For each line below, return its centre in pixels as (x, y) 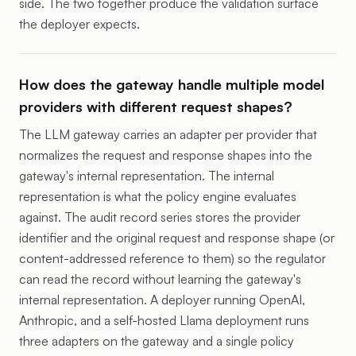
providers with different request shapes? (156, 106)
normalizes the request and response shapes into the (166, 155)
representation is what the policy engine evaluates (158, 196)
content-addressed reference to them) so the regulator (172, 258)
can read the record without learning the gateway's (160, 279)
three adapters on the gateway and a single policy (157, 341)
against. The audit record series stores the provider (160, 217)
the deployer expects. (79, 24)
